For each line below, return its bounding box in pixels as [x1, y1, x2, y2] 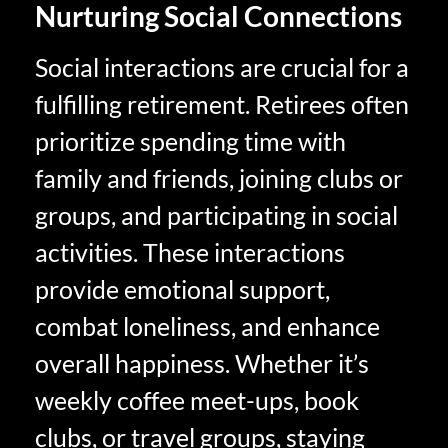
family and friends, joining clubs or [35, 162, 403, 193]
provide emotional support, [35, 273, 330, 304]
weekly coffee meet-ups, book [35, 384, 359, 415]
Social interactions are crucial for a [35, 51, 409, 82]
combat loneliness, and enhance [35, 310, 380, 341]
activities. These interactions [35, 236, 345, 267]
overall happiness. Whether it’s [35, 347, 369, 378]
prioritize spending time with [35, 125, 346, 156]
